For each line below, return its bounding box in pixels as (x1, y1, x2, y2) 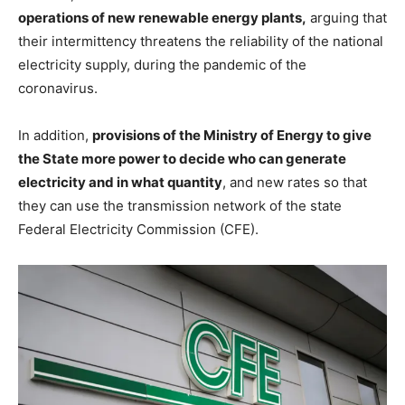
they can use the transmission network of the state (18, 197, 342, 215)
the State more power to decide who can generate (18, 150, 346, 168)
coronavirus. (18, 80, 98, 98)
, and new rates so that (222, 174, 367, 192)
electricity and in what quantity (18, 174, 222, 192)
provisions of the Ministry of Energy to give (92, 127, 372, 145)
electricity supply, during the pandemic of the (18, 56, 306, 74)
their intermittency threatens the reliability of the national (18, 33, 383, 51)
